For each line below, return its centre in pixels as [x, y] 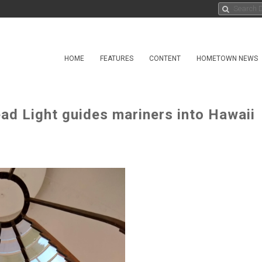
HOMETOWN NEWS [227, 58]
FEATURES [117, 58]
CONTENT [165, 58]
